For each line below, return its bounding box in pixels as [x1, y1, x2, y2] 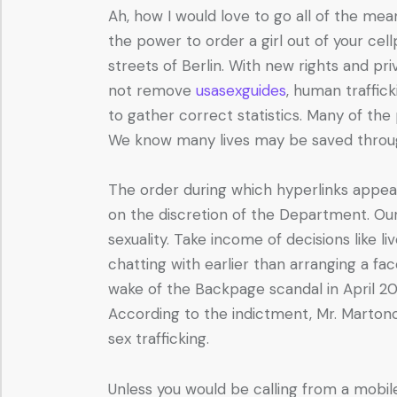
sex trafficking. [108, 329, 209, 349]
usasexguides [196, 80, 286, 100]
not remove [108, 80, 196, 100]
